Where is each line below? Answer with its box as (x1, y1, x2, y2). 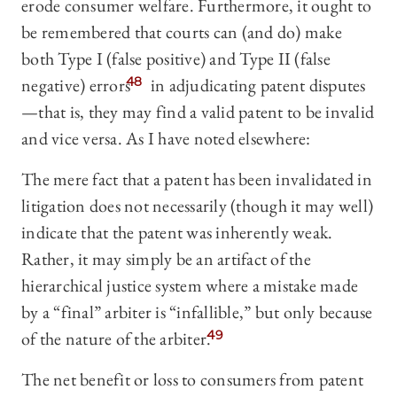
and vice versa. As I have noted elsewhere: (21, 127, 311, 151)
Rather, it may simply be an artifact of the (21, 247, 311, 271)
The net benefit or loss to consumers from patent (21, 368, 363, 392)
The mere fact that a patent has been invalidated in (21, 167, 372, 191)
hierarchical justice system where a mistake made (21, 274, 358, 298)
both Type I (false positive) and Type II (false (21, 47, 331, 71)
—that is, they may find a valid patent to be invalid (21, 100, 374, 124)
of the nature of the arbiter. (21, 327, 212, 351)
